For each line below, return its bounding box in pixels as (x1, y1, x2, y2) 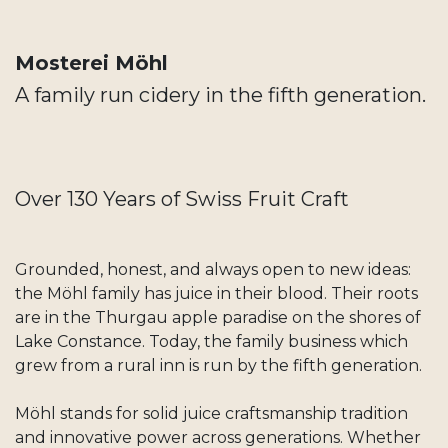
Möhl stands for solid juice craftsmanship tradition (15, 404, 408, 424)
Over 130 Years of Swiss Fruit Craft (15, 187, 349, 212)
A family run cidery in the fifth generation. (15, 83, 426, 108)
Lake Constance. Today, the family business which (15, 332, 408, 352)
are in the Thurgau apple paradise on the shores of (15, 308, 421, 328)
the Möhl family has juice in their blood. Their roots (15, 284, 418, 304)
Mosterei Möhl (15, 51, 168, 76)
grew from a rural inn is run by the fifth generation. (15, 356, 422, 376)
